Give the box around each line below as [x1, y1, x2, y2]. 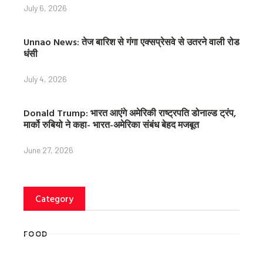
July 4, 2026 [23, 73, 67, 84]
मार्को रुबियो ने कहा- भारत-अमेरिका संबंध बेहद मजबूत [23, 117, 199, 131]
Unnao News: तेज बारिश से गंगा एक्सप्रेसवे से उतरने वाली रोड [23, 34, 240, 49]
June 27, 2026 [23, 144, 73, 155]
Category [35, 191, 73, 205]
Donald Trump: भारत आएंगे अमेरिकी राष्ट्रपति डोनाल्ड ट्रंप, [23, 105, 236, 120]
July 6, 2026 [23, 2, 67, 13]
